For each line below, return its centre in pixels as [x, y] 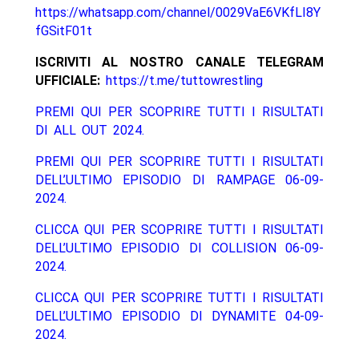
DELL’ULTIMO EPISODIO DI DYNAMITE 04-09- [179, 317]
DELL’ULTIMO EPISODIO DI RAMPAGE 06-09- [179, 180]
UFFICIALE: [67, 81]
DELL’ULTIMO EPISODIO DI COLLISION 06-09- [179, 248]
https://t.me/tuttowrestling [184, 81]
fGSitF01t [63, 31]
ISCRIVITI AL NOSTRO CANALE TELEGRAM [179, 63]
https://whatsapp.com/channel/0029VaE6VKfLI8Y [177, 13]
